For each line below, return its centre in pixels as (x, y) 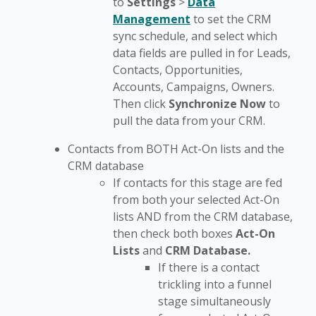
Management (152, 19)
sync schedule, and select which (195, 36)
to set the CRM (231, 19)
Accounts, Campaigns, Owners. (194, 87)
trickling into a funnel (215, 285)
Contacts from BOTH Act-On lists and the (176, 149)
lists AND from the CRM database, (203, 217)
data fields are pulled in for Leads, (202, 53)
